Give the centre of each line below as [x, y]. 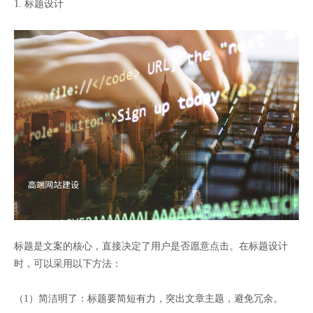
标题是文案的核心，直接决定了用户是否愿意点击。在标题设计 [151, 247]
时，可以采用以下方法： [68, 264]
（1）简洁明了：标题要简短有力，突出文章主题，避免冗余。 [148, 299]
